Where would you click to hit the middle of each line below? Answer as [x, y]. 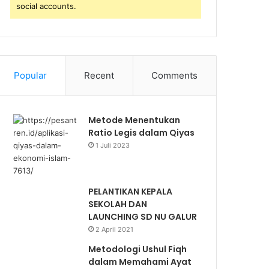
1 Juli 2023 [113, 145]
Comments [175, 75]
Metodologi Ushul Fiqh [138, 249]
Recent [99, 75]
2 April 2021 [115, 229]
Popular [30, 75]
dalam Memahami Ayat [140, 262]
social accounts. [47, 6]
